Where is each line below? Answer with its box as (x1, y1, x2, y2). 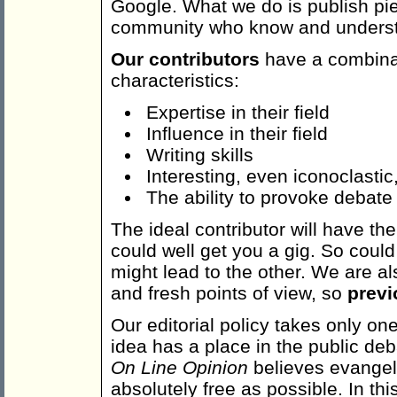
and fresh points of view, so (111, 283, 347, 304)
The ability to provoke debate (146, 187, 393, 208)
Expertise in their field (146, 102, 330, 123)
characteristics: (111, 70, 239, 91)
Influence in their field (146, 123, 328, 144)
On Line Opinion (111, 357, 248, 378)
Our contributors (111, 49, 260, 70)
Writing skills (146, 144, 253, 166)
